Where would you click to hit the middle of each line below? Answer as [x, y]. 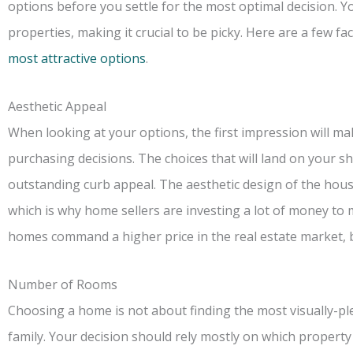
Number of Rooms [63, 285]
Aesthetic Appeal [57, 107]
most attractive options [77, 59]
